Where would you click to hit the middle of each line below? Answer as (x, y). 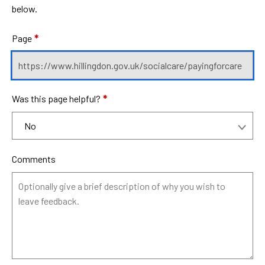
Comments (34, 159)
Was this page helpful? (56, 98)
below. (25, 9)
